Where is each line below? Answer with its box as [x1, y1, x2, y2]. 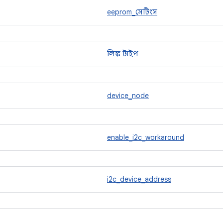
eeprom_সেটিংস [107, 7, 157, 16]
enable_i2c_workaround [107, 133, 184, 142]
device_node [107, 91, 149, 100]
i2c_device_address [107, 175, 171, 184]
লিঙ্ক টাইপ [107, 49, 138, 58]
